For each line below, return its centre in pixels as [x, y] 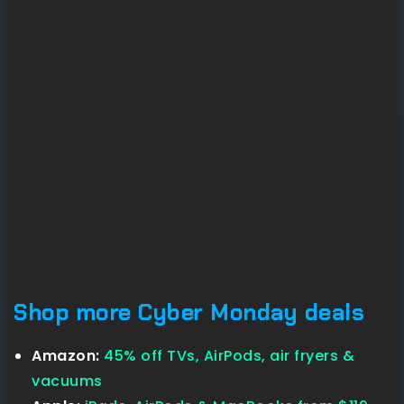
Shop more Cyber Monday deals [189, 313]
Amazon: [66, 356]
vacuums [67, 381]
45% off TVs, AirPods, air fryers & [229, 356]
